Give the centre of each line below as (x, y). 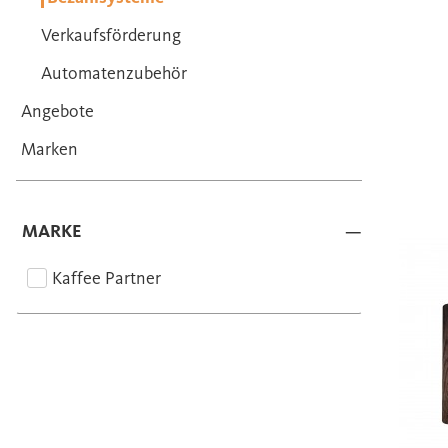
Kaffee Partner (106, 278)
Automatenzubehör (114, 73)
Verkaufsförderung (111, 35)
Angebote (57, 111)
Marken (49, 149)
